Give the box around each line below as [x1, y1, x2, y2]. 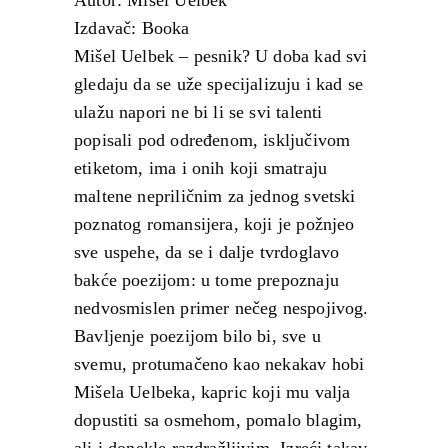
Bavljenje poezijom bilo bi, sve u [74, 325, 321, 346]
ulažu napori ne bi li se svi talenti [74, 101, 323, 122]
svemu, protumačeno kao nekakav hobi [74, 353, 365, 374]
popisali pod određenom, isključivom [74, 129, 351, 150]
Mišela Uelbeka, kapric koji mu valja [74, 381, 351, 402]
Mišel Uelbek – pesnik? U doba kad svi [74, 45, 368, 66]
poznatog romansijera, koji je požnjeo [74, 213, 355, 234]
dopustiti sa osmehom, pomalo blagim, [74, 409, 363, 430]
